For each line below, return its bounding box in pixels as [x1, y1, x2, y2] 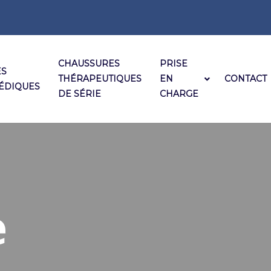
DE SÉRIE [58, 88, 101, 99]
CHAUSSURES [58, 58, 120, 69]
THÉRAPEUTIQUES [58, 73, 142, 84]
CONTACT [224, 73, 267, 84]
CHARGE [160, 88, 198, 99]
